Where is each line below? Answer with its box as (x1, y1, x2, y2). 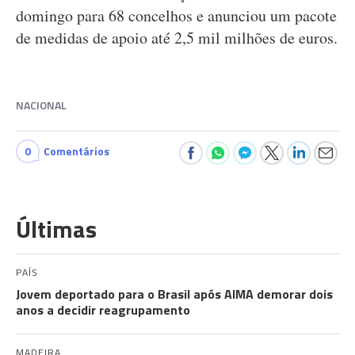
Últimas (16, 211, 97, 247)
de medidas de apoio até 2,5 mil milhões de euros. (16, 27, 338, 48)
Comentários (44, 143, 109, 159)
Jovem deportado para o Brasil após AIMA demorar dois (16, 284, 333, 303)
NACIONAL (16, 97, 67, 113)
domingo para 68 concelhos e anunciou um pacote (16, 5, 337, 26)
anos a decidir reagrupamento (16, 300, 190, 319)
